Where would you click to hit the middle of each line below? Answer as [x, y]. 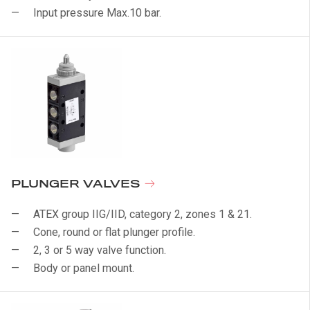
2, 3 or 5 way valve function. [100, 250]
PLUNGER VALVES [77, 184]
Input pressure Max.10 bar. [97, 13]
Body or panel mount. [84, 268]
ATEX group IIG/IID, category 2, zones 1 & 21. [143, 214]
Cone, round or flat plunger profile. [114, 232]
